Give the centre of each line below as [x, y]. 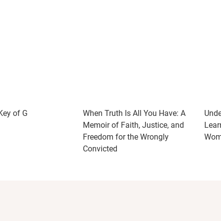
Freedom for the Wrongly [126, 137]
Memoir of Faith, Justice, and [133, 125]
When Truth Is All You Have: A [134, 113]
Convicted [100, 149]
